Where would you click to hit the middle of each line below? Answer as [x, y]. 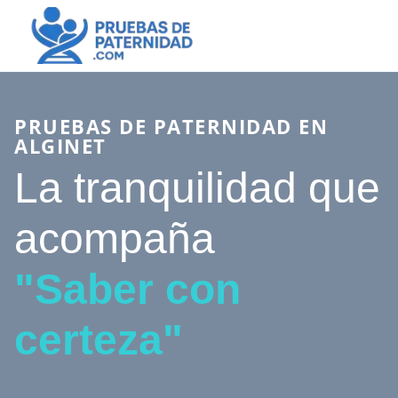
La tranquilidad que [197, 188]
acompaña [115, 239]
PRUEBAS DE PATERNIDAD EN [171, 126]
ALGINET [60, 146]
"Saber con [127, 289]
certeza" [99, 340]
